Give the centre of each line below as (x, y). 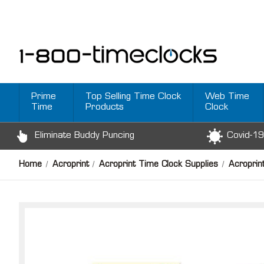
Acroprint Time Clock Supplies (159, 165)
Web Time (227, 97)
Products (105, 108)
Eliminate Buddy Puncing (85, 136)
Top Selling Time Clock (133, 97)
